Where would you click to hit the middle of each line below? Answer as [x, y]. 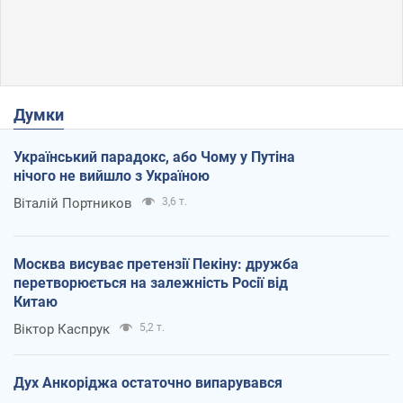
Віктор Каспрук [62, 329]
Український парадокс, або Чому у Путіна [154, 157]
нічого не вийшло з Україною [112, 175]
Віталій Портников [73, 203]
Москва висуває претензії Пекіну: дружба [156, 264]
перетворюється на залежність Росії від [151, 282]
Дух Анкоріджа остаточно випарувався [148, 382]
